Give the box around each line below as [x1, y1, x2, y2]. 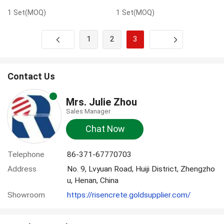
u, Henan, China [67, 176, 119, 185]
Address [7, 164, 36, 174]
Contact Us [7, 71, 55, 81]
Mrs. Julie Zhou [65, 96, 137, 108]
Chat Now [85, 123, 124, 134]
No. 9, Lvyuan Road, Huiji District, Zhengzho [67, 164, 215, 174]
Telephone [7, 150, 44, 159]
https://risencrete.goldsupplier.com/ [67, 190, 191, 200]
